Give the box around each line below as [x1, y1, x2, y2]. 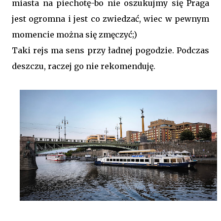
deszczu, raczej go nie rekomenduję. [12, 61, 155, 71]
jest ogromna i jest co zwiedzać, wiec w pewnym [12, 14, 209, 24]
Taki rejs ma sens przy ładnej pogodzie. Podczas [12, 45, 209, 55]
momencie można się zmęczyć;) [12, 30, 137, 39]
